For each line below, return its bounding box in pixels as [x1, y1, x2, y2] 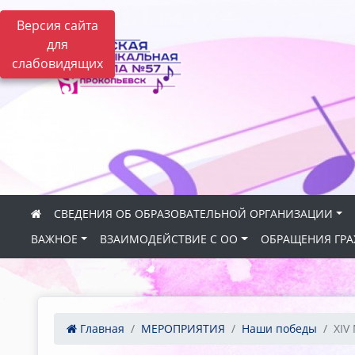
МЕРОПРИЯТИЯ [141, 321, 225, 336]
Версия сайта [17, 17, 98, 34]
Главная [77, 321, 124, 336]
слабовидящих [12, 55, 103, 72]
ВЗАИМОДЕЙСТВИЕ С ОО [100, 231, 239, 246]
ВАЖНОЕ [31, 231, 78, 246]
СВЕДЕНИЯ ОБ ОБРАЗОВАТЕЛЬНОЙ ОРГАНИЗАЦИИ [54, 206, 333, 221]
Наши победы [242, 321, 317, 336]
